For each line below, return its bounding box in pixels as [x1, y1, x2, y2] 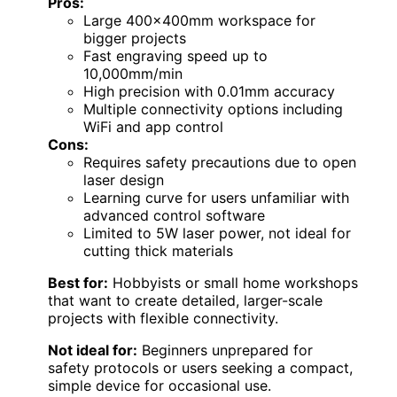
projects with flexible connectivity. [48, 308, 278, 327]
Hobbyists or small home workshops [108, 273, 358, 292]
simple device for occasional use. [48, 376, 271, 394]
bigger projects [83, 28, 186, 47]
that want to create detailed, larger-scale [48, 291, 323, 309]
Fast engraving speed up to [83, 46, 268, 65]
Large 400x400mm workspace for [83, 11, 315, 29]
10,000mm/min [83, 64, 183, 82]
